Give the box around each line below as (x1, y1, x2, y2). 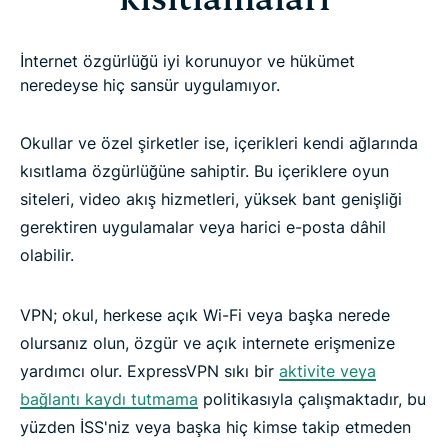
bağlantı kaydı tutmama (20, 388, 198, 409)
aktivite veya (279, 360, 376, 381)
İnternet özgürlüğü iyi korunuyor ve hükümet (20, 50, 355, 71)
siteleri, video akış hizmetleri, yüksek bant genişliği (20, 188, 402, 209)
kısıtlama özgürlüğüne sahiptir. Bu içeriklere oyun (20, 160, 389, 181)
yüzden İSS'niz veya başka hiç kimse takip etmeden (20, 416, 411, 437)
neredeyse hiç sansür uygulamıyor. (20, 74, 280, 95)
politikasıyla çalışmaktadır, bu (198, 388, 426, 409)
